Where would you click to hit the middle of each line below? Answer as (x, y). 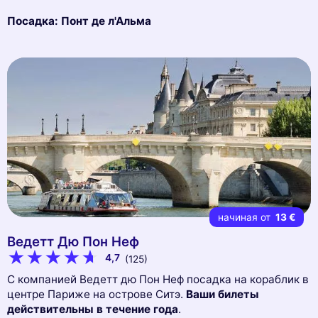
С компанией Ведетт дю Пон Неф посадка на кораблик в (158, 280)
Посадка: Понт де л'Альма (79, 21)
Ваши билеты (223, 295)
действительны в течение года (93, 309)
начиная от (245, 217)
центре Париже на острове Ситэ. (97, 295)
